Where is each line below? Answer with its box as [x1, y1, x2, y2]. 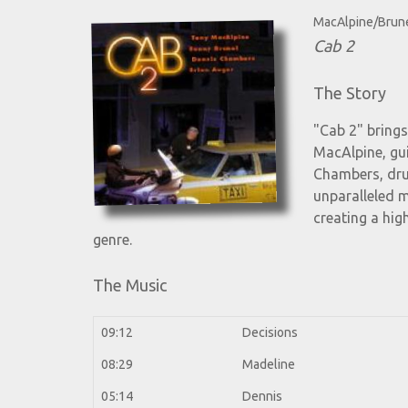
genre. [93, 231, 132, 249]
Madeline [242, 357, 295, 372]
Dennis [242, 389, 282, 404]
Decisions [242, 325, 298, 341]
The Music [93, 276, 167, 295]
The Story [313, 84, 386, 103]
